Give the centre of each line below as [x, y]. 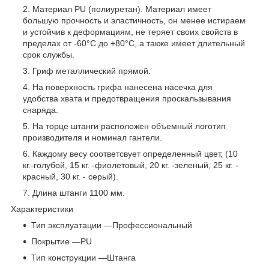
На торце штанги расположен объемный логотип [129, 126]
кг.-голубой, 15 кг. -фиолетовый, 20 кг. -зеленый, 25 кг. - [131, 165]
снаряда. [41, 110]
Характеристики [42, 209]
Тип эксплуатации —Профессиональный [112, 225]
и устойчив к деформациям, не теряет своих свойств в [130, 32]
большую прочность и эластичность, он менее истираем [134, 20]
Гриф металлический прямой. [92, 71]
